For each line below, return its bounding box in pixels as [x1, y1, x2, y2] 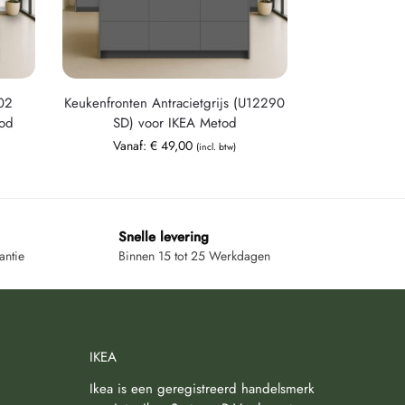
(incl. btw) [196, 139, 237, 154]
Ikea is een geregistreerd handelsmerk [89, 378, 315, 399]
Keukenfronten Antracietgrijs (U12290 [64, 92, 286, 113]
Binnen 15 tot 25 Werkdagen [118, 247, 270, 266]
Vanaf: [113, 136, 151, 155]
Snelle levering [118, 226, 209, 247]
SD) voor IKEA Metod [112, 112, 237, 133]
